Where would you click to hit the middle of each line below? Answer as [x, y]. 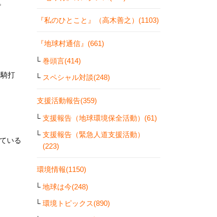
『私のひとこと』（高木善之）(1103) [98, 20]
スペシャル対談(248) [76, 77]
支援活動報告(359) [67, 100]
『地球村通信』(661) [70, 43]
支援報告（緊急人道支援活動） [93, 134]
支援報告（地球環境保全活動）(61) [100, 118]
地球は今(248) [65, 186]
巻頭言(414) [62, 61]
